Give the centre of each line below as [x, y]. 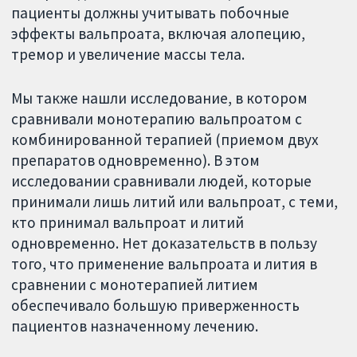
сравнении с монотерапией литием [135, 284]
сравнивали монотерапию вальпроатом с [157, 118]
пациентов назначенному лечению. [135, 326]
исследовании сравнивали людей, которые [162, 180]
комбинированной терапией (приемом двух [165, 139]
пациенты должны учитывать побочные [151, 13]
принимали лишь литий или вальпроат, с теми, [175, 201]
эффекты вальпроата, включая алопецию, [159, 34]
